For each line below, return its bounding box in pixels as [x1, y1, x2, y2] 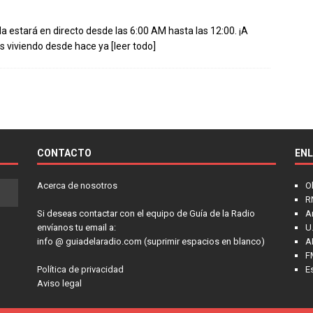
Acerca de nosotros [36, 180, 117, 191]
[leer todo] [111, 40, 156, 52]
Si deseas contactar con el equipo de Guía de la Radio [36, 208, 255, 219]
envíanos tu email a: [36, 221, 116, 233]
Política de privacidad [36, 263, 124, 275]
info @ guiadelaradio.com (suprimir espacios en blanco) [36, 235, 265, 247]
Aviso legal [36, 277, 82, 289]
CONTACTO [36, 147, 92, 159]
